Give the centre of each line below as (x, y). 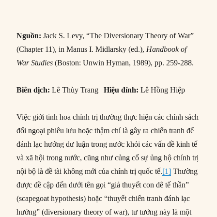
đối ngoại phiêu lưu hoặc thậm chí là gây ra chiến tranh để (105, 131)
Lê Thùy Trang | (77, 90)
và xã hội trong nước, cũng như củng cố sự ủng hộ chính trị (108, 158)
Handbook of (167, 49)
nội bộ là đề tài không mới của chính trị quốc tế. (90, 171)
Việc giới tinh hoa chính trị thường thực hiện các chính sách (108, 117)
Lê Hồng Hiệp (162, 90)
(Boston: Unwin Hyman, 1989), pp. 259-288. (124, 63)
